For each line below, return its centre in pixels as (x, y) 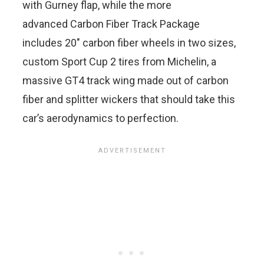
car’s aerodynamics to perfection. (100, 118)
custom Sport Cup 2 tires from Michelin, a (119, 61)
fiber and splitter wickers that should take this (129, 99)
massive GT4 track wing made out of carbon (126, 80)
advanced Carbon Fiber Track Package (111, 24)
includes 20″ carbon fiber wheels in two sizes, (129, 42)
